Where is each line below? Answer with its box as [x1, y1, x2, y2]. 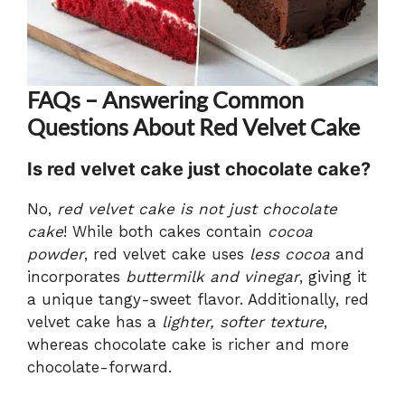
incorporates [27, 268, 126, 287]
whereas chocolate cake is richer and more [27, 335, 349, 354]
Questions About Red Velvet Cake [27, 113, 360, 141]
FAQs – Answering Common [27, 86, 304, 114]
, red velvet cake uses [84, 245, 250, 264]
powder [27, 245, 84, 264]
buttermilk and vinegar [126, 268, 299, 287]
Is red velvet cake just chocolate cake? [27, 158, 371, 181]
